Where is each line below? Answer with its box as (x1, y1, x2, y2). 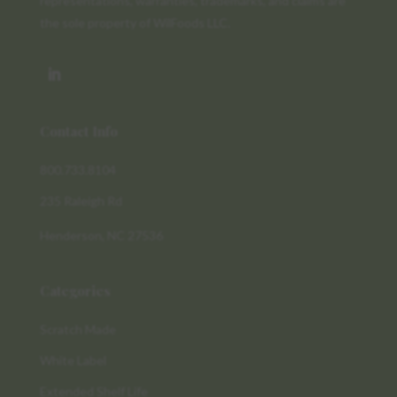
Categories (39, 281, 111, 300)
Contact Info (39, 121, 118, 140)
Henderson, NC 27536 (39, 227, 163, 243)
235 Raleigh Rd (39, 192, 122, 208)
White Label (39, 352, 106, 368)
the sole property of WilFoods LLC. (39, 14, 230, 30)
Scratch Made (39, 321, 116, 337)
